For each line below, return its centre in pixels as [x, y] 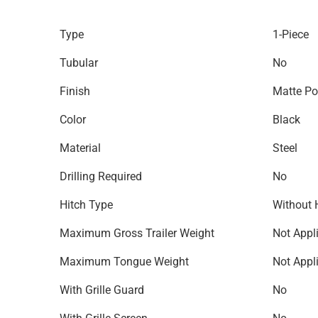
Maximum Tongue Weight [124, 262]
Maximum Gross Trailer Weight [137, 233]
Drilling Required [101, 176]
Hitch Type [86, 205]
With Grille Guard [102, 290]
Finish [75, 91]
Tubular [79, 63]
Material [80, 148]
